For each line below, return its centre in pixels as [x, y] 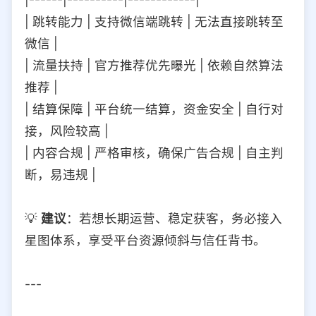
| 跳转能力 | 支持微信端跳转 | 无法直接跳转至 [154, 21]
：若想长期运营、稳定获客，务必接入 [174, 218]
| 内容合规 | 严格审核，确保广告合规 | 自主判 [154, 152]
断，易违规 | [60, 174]
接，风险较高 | [67, 130]
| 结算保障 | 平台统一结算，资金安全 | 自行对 [154, 109]
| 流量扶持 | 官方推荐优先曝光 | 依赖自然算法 [154, 65]
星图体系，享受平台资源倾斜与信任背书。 [145, 240]
